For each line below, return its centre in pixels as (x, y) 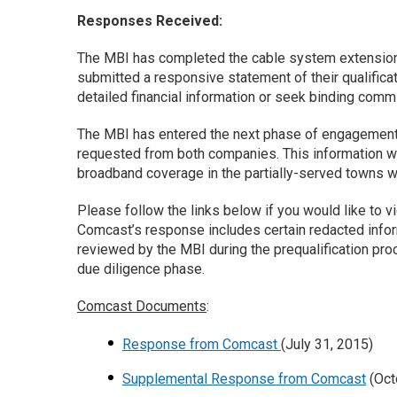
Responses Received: (150, 21)
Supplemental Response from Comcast (244, 379)
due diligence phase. (141, 269)
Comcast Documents (142, 306)
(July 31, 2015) (327, 344)
